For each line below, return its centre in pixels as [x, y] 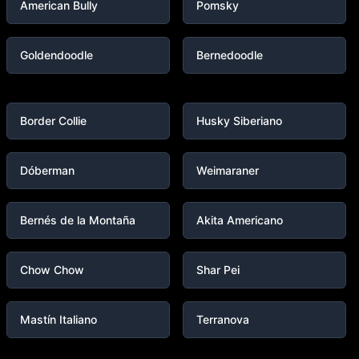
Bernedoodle [230, 55]
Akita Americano [240, 220]
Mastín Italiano [58, 319]
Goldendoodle [56, 55]
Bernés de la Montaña [78, 220]
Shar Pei [218, 270]
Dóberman [47, 170]
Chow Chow [52, 270]
